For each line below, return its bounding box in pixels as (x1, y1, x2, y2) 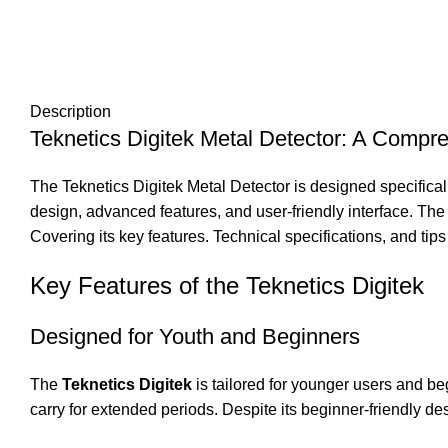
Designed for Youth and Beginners (30, 324, 360, 350)
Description (30, 103, 111, 121)
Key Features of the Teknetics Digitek (30, 272, 424, 300)
